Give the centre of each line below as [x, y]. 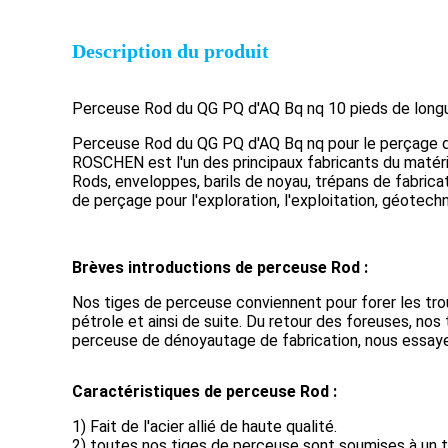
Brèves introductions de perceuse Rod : [220, 267]
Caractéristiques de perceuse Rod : [204, 391]
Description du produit [170, 51]
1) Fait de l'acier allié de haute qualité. [204, 426]
